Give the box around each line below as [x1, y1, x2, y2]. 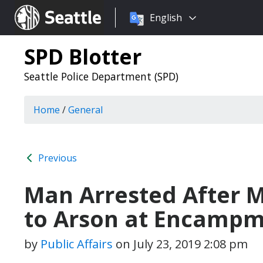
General [68, 103, 103, 116]
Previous [36, 151, 77, 164]
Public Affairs [41, 236, 113, 252]
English [150, 11, 182, 24]
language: [115, 25, 159, 38]
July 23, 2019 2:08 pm [133, 236, 248, 252]
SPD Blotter [24, 42, 141, 70]
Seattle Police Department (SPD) [24, 69, 178, 83]
